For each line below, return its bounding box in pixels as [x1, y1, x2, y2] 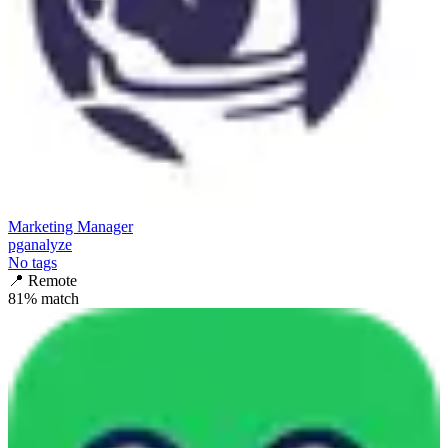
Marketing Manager [8, 217, 133, 235]
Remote [28, 271, 77, 289]
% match [24, 289, 79, 307]
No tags [8, 253, 57, 271]
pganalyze [8, 235, 72, 253]
